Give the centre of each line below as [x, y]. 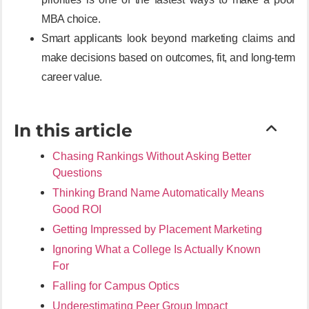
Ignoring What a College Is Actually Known [157, 249]
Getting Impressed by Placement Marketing [157, 229]
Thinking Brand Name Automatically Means [158, 192]
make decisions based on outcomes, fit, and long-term [168, 57]
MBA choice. [71, 19]
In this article [73, 130]
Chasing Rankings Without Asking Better [152, 156]
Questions [77, 172]
